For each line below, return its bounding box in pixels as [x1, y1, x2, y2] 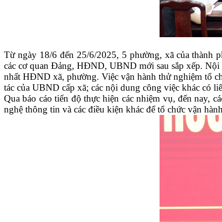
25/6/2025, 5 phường [76, 49, 160, 60]
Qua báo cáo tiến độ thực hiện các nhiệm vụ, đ [4, 93, 183, 104]
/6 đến [49, 49, 77, 60]
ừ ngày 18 [10, 49, 50, 60]
